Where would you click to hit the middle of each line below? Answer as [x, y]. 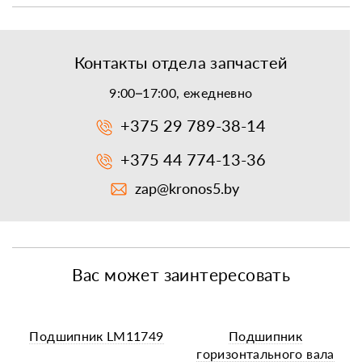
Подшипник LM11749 [97, 336]
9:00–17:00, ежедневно [181, 93]
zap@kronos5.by [187, 189]
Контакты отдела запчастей [181, 63]
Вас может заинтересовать [181, 275]
